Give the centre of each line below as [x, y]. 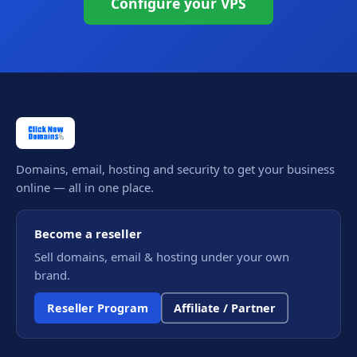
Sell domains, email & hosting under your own [162, 257]
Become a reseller [88, 234]
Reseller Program [98, 308]
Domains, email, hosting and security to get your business [175, 169]
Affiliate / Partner [225, 308]
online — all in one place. [85, 188]
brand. [52, 275]
